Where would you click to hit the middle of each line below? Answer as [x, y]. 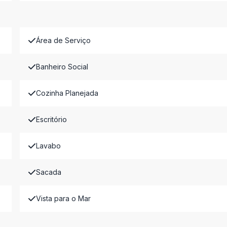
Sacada [48, 172]
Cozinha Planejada [67, 93]
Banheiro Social [62, 67]
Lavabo [48, 146]
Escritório [51, 119]
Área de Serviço [63, 40]
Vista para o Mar [63, 198]
